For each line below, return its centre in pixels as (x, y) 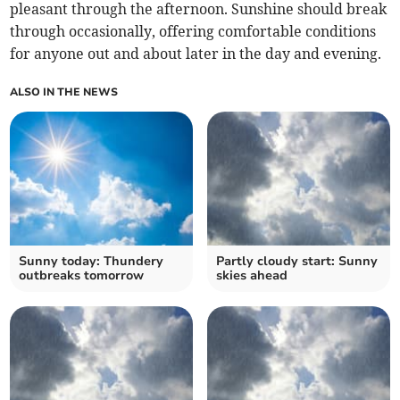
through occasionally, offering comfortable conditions (193, 32)
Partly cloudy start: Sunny (297, 262)
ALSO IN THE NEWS (64, 92)
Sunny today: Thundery (92, 262)
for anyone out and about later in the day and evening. (196, 54)
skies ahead (252, 276)
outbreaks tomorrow (82, 276)
